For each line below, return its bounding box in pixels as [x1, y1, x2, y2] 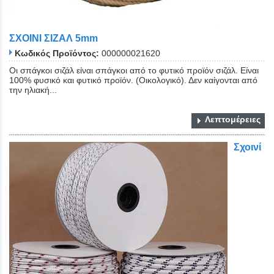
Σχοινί [234, 142, 261, 153]
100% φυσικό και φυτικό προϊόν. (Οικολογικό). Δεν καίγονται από [9, 75, 257, 86]
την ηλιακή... [9, 85, 57, 95]
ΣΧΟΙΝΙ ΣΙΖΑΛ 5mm [9, 32, 98, 43]
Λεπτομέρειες [205, 114, 261, 125]
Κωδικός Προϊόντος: [15, 48, 99, 59]
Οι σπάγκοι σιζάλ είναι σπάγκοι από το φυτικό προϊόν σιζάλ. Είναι [9, 65, 259, 76]
